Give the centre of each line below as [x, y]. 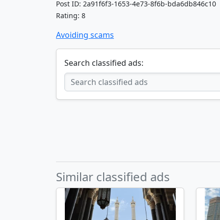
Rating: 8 [71, 15]
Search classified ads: [104, 63]
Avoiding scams [85, 35]
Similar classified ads [113, 177]
